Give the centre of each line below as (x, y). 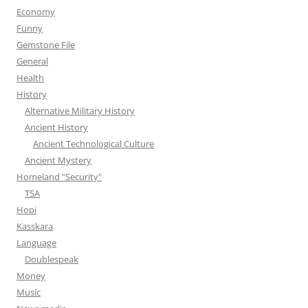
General (32, 61)
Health (30, 78)
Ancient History (56, 127)
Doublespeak (52, 259)
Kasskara (35, 226)
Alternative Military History (80, 111)
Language (36, 243)
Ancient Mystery (58, 160)
